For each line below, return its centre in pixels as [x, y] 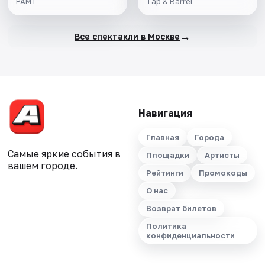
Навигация [165, 113]
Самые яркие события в [64, 154]
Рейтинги [164, 173]
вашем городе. [43, 166]
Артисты [222, 155]
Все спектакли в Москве [127, 36]
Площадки [167, 155]
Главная [162, 138]
